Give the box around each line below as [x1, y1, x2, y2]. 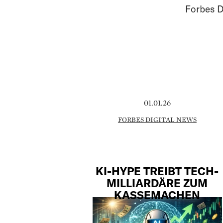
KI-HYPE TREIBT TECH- [96, 164, 219, 177]
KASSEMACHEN [114, 188, 201, 201]
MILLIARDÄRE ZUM [107, 176, 208, 189]
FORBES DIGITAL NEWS [117, 115, 197, 124]
